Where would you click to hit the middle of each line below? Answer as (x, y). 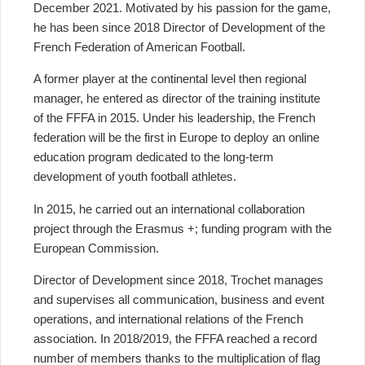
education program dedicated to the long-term (154, 157)
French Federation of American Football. (139, 47)
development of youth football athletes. (135, 177)
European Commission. (96, 248)
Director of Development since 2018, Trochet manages (178, 279)
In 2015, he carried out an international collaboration (169, 209)
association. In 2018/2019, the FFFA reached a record (175, 338)
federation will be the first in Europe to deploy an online (176, 138)
